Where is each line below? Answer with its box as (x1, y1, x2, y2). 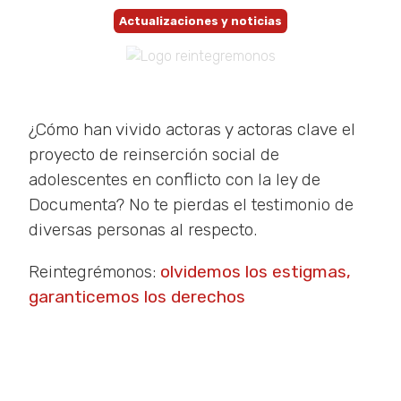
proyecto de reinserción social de (29, 144, 279, 165)
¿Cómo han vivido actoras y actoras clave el (29, 119, 355, 140)
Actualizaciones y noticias (119, 14, 282, 28)
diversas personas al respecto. (29, 219, 257, 240)
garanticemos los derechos (29, 286, 245, 308)
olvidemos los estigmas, (160, 261, 351, 283)
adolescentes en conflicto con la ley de (29, 169, 320, 190)
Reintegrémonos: (29, 261, 160, 283)
